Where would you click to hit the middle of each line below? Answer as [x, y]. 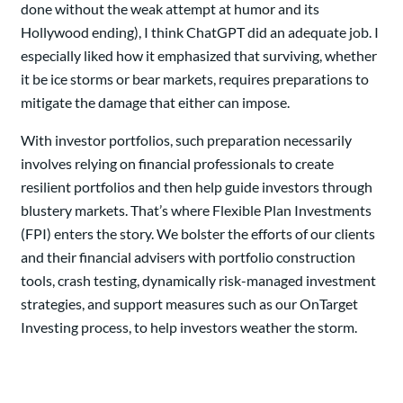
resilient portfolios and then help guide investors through [197, 186]
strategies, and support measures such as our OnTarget [189, 303]
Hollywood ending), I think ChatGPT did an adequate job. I [200, 31]
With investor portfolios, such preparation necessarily [186, 139]
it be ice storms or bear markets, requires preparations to [195, 78]
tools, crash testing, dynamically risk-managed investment [198, 280]
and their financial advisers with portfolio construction [188, 256]
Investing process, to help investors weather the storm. [189, 327]
